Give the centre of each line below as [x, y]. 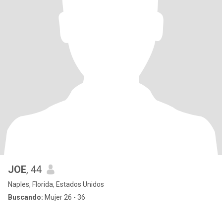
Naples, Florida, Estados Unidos [56, 184]
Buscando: [26, 197]
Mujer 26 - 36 [64, 197]
